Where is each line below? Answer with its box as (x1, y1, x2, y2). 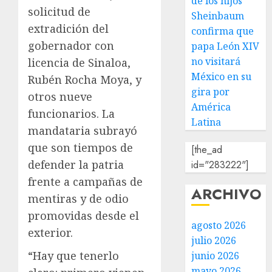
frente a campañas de (28, 174, 143, 189)
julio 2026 (191, 234, 237, 247)
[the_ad (191, 143, 223, 157)
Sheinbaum (191, 9, 245, 22)
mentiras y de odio (28, 191, 129, 206)
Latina (191, 115, 222, 129)
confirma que (191, 24, 254, 38)
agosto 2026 (191, 219, 246, 232)
